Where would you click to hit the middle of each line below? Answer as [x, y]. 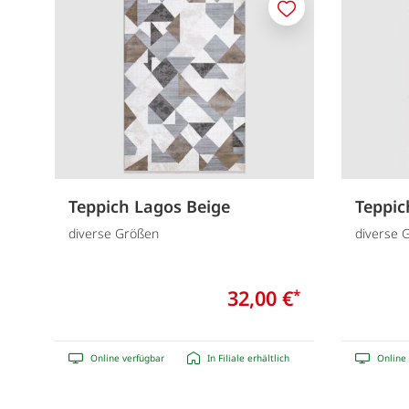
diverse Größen [114, 233]
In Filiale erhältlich [248, 357]
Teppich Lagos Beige [149, 207]
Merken [309, 17]
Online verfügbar [127, 357]
